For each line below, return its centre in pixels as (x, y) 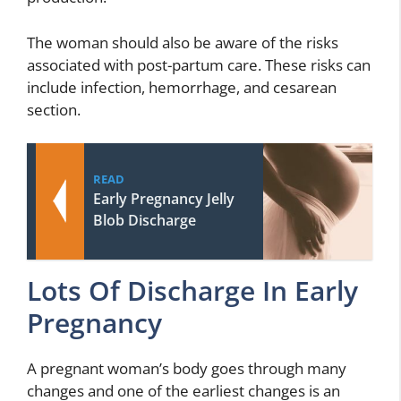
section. (54, 109)
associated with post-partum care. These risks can (199, 64)
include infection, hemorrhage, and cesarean (182, 87)
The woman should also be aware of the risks (183, 42)
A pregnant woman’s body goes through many (187, 368)
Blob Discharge (145, 220)
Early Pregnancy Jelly (164, 199)
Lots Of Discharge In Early (192, 290)
